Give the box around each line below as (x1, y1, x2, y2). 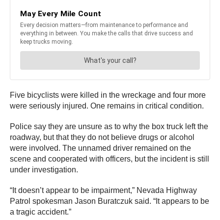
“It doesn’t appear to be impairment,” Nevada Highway (10, 186, 197, 195)
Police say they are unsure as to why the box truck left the (10, 122, 208, 131)
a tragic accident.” (10, 208, 73, 217)
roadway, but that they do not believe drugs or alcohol (10, 133, 194, 142)
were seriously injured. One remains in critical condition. (10, 102, 206, 110)
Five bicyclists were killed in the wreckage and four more (10, 91, 206, 100)
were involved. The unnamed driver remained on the (10, 144, 191, 153)
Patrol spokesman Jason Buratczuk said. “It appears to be (10, 197, 209, 206)
